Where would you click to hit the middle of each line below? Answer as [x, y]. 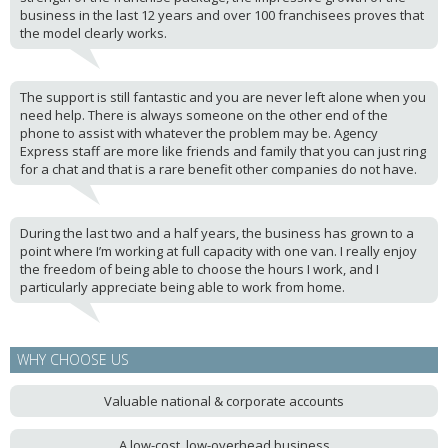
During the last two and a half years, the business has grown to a [217, 233]
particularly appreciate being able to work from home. [182, 287]
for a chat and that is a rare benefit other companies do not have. [218, 169]
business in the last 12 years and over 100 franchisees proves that [222, 15]
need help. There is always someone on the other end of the [204, 115]
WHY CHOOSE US [73, 360]
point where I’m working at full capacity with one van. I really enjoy [218, 251]
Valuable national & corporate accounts [224, 401]
